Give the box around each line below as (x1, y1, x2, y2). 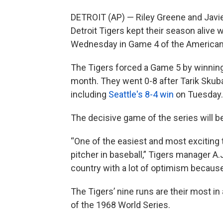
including (71, 89, 109, 100)
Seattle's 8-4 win (109, 89, 174, 100)
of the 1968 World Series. (71, 200, 170, 211)
